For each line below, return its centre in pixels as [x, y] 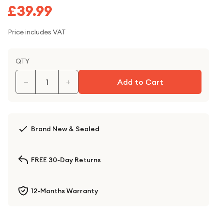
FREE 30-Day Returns [66, 160]
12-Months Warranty [65, 191]
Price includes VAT [37, 32]
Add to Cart [140, 82]
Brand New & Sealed [65, 129]
